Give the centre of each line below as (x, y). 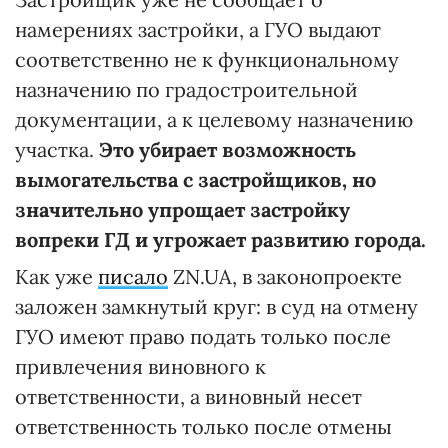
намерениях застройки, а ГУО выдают (198, 30)
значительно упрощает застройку (182, 210)
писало (133, 277)
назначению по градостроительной (186, 90)
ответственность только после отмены (203, 427)
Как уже (56, 277)
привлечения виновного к (140, 367)
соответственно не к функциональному (207, 60)
